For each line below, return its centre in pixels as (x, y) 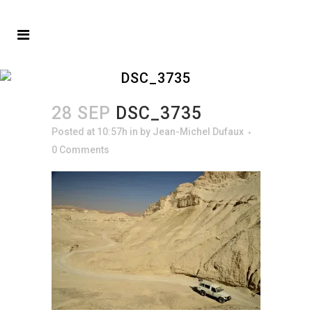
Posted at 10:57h (89, 132)
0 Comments (80, 150)
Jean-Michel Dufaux (198, 132)
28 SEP (81, 113)
